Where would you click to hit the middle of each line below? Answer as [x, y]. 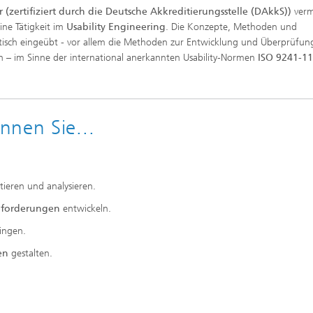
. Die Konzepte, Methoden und [231, 27]
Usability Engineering [116, 27]
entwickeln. [87, 209]
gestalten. [32, 253]
